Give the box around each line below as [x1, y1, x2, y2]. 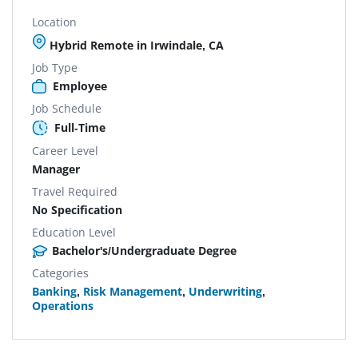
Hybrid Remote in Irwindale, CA [46, 37, 224, 53]
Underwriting [189, 283, 262, 299]
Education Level [32, 224, 116, 240]
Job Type [32, 59, 78, 75]
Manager [32, 161, 80, 177]
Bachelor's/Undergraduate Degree [52, 242, 237, 258]
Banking [32, 283, 77, 299]
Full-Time [54, 119, 105, 135]
